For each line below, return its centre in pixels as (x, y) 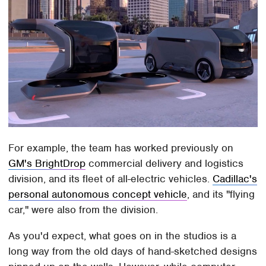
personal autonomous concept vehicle (98, 194)
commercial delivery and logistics (165, 163)
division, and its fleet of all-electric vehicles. (111, 178)
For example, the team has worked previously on (121, 148)
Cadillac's (235, 178)
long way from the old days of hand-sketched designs (133, 251)
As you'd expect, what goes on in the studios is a (123, 235)
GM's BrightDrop (47, 163)
